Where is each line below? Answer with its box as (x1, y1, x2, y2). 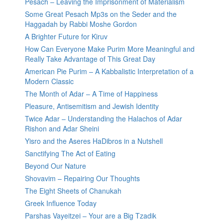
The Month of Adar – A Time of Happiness (25, 89, 158, 99)
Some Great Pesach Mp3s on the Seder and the (25, 9, 177, 19)
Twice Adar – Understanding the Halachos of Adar (25, 113, 182, 124)
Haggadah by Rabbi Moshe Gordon (25, 19, 137, 29)
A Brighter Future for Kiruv (25, 31, 108, 42)
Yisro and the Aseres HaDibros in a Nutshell (25, 136, 163, 146)
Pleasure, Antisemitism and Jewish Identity (25, 101, 159, 111)
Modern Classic (25, 76, 74, 87)
